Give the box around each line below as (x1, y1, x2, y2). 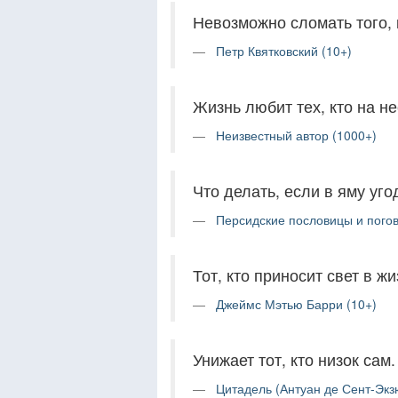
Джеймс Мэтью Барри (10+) (216, 295, 377, 313)
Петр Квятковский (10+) (216, 42, 352, 60)
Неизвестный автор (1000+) (216, 126, 377, 144)
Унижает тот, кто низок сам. (193, 348, 395, 370)
